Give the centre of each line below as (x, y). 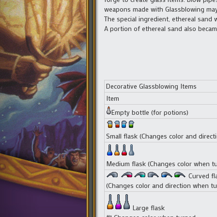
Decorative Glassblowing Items (151, 86)
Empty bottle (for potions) (150, 112)
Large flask (147, 207)
